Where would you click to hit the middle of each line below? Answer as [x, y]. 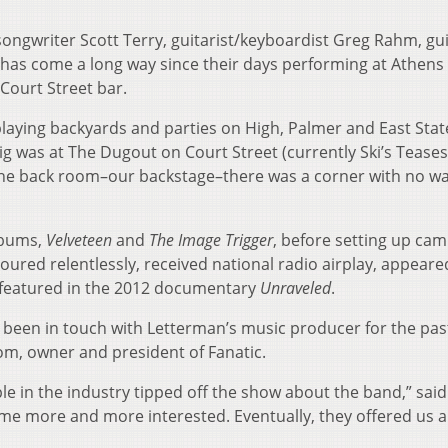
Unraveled [295, 288]
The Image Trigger [211, 240]
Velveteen [79, 240]
